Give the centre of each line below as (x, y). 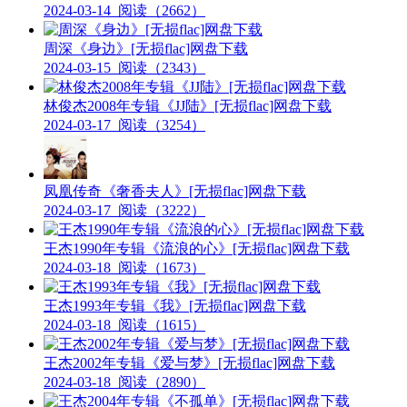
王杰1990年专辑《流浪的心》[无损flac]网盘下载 (197, 249)
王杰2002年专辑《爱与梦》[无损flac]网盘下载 (189, 363)
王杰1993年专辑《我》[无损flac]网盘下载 (175, 306)
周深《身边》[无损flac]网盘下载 (146, 49)
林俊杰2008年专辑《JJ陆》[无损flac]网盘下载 (188, 106)
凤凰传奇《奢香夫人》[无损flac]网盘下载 (175, 192)
